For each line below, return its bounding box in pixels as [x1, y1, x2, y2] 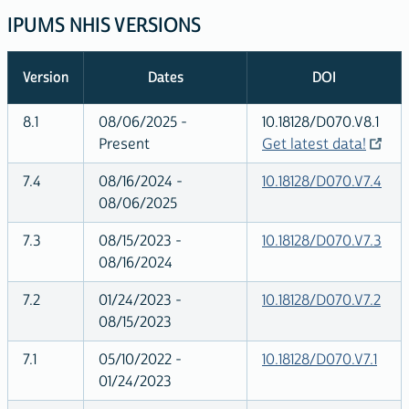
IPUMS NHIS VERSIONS [7, 13, 201, 39]
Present [99, 134, 150, 153]
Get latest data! [262, 134, 366, 153]
